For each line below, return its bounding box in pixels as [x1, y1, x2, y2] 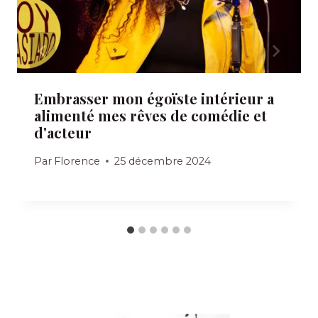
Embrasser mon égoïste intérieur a [34, 89, 274, 109]
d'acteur [34, 123, 92, 143]
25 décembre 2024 [114, 154, 212, 168]
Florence [54, 154, 101, 168]
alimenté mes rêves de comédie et [34, 106, 267, 126]
